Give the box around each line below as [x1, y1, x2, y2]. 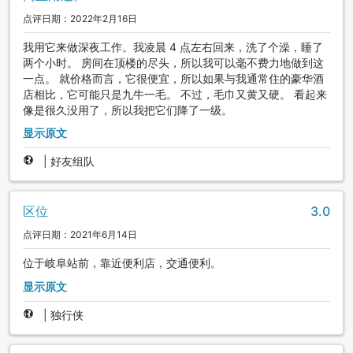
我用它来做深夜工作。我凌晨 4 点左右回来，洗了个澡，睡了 [23, 39, 323, 54]
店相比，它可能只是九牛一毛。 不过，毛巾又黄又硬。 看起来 [23, 87, 327, 101]
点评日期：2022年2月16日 [23, 12, 137, 24]
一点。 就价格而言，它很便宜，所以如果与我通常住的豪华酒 [23, 71, 324, 85]
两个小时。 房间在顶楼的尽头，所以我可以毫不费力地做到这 [23, 55, 324, 69]
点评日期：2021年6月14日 [23, 229, 137, 241]
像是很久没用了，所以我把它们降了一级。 [23, 102, 232, 117]
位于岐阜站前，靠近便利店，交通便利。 [23, 256, 221, 270]
